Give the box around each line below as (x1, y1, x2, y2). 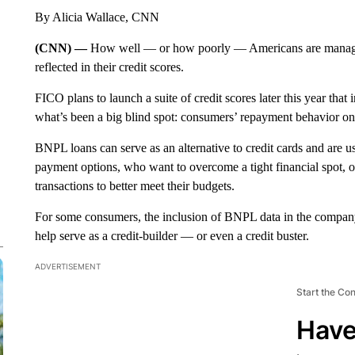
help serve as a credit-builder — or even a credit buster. (34, 229, 309, 242)
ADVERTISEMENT (34, 261, 101, 271)
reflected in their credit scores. (34, 60, 184, 74)
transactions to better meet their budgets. (34, 179, 235, 193)
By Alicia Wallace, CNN (34, 10, 159, 24)
